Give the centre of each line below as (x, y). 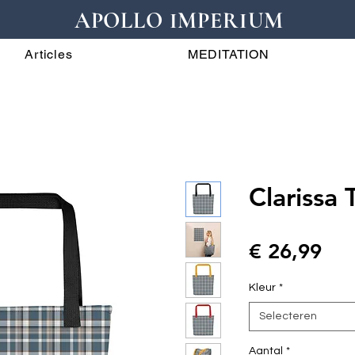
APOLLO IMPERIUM (179, 21)
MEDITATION (228, 54)
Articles (49, 54)
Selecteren (288, 316)
